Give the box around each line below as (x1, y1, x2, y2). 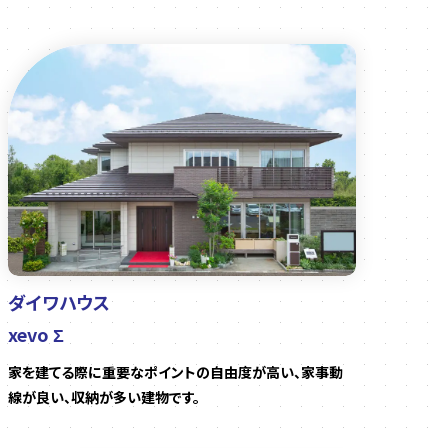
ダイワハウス (8, 289, 110, 316)
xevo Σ (8, 321, 64, 348)
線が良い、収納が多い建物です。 (8, 387, 200, 408)
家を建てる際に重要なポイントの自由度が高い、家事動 (8, 362, 343, 383)
